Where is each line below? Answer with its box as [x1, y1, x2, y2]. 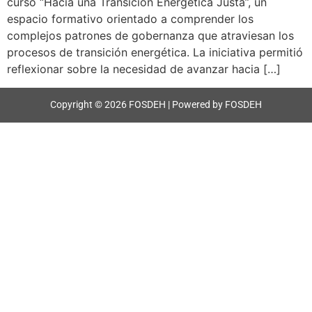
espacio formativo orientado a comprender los [7, 12, 253, 26]
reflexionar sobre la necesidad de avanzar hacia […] [7, 62, 281, 77]
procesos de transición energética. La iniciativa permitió [7, 45, 303, 60]
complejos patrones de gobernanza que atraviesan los [7, 29, 294, 43]
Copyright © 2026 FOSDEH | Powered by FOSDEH [50, 99, 262, 111]
